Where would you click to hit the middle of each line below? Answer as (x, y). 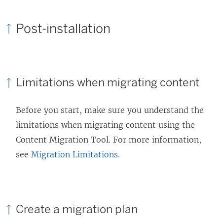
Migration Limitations (74, 155)
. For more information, (155, 140)
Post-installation (63, 29)
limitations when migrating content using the (105, 125)
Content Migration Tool (62, 140)
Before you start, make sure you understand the (110, 110)
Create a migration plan (77, 209)
